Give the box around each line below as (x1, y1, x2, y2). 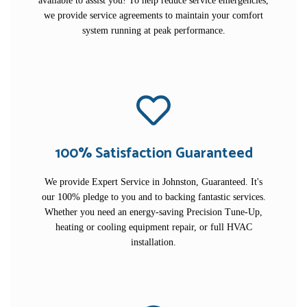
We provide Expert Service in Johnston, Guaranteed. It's (45, 176, 262, 187)
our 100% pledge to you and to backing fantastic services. (41, 191, 266, 202)
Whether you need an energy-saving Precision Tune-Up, (45, 206, 262, 217)
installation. (131, 236, 176, 247)
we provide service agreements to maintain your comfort (44, 10, 263, 21)
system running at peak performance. (82, 25, 225, 36)
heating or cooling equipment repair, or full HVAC (55, 221, 252, 232)
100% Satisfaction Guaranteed (54, 141, 253, 165)
